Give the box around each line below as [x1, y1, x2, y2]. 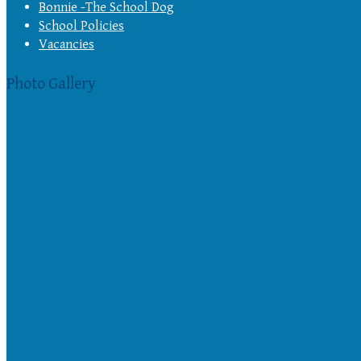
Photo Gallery [6, 75, 96, 94]
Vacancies [39, 35, 94, 52]
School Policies [39, 17, 124, 34]
